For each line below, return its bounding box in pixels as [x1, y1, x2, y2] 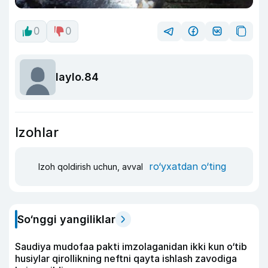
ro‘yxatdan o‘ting [149, 160, 226, 173]
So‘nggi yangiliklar [17, 212, 115, 226]
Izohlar [15, 124, 59, 140]
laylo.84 [56, 71, 99, 84]
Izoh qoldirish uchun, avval [38, 162, 145, 172]
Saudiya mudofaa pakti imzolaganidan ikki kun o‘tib [15, 240, 247, 252]
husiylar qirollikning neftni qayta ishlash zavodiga [15, 252, 237, 264]
